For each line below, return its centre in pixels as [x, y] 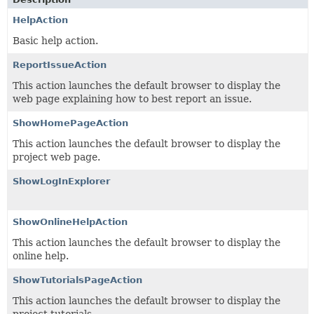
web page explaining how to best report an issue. [132, 98]
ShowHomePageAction [70, 123]
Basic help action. [55, 40]
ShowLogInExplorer [61, 181]
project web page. [56, 157]
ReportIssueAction [60, 64]
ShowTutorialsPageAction [77, 280]
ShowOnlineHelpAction [70, 221]
